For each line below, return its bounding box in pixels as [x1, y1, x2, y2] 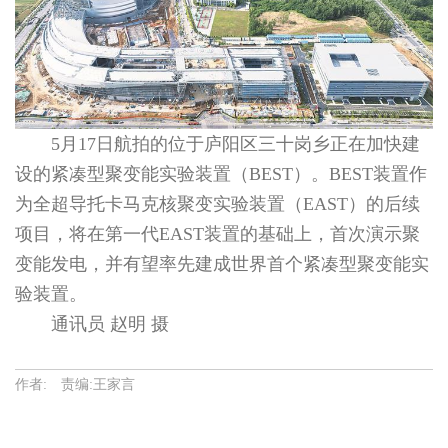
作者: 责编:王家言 [15, 377, 135, 392]
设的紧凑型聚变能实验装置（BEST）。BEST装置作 [15, 164, 427, 184]
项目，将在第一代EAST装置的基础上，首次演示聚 [15, 224, 420, 244]
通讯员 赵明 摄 [15, 314, 169, 334]
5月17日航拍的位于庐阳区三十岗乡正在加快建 [15, 134, 420, 154]
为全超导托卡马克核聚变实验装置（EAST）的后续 [15, 194, 420, 214]
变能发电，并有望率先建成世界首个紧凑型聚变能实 [15, 254, 429, 274]
